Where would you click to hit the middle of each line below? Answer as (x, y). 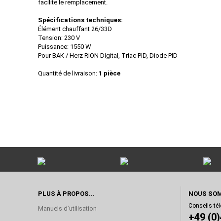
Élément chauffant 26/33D (75, 29)
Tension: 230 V (59, 38)
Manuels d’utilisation (67, 208)
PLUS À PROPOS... (66, 194)
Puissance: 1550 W (65, 47)
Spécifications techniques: (80, 20)
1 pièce (110, 73)
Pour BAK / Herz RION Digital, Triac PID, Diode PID (108, 55)
